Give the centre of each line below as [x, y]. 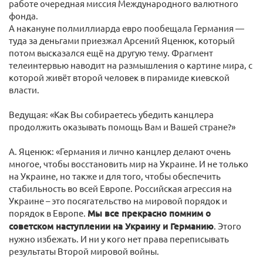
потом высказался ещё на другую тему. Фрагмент [111, 53]
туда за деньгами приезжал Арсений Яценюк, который [122, 40]
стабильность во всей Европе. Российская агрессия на [120, 188]
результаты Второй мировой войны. [84, 251]
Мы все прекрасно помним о [149, 213]
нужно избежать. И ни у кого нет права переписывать [119, 239]
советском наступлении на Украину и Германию [111, 226]
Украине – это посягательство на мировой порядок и [118, 200]
